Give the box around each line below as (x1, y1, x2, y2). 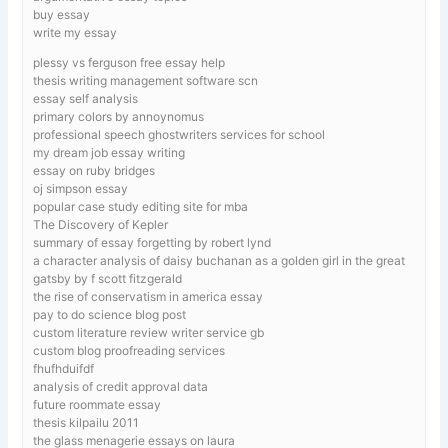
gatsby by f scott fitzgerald (33, 270, 183, 286)
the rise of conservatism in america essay (33, 288, 264, 304)
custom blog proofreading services (33, 342, 226, 358)
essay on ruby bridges (33, 162, 156, 178)
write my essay (33, 24, 118, 40)
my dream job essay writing (33, 144, 186, 160)
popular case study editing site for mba (33, 198, 249, 214)
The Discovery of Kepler (33, 216, 169, 232)
